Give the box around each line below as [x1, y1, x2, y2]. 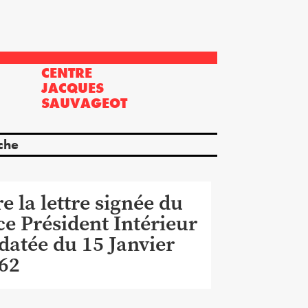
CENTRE [41, 63, 92, 82]
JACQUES [41, 78, 104, 97]
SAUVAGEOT [41, 93, 127, 112]
